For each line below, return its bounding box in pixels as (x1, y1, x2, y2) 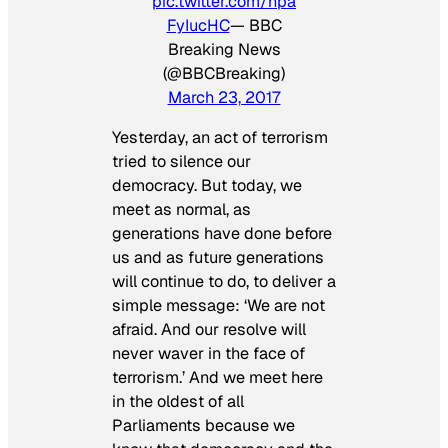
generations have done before (112, 223, 332, 245)
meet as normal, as (112, 199, 251, 221)
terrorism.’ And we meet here (112, 367, 323, 389)
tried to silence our (112, 151, 251, 173)
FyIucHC (166, 14, 230, 36)
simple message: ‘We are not (112, 295, 325, 317)
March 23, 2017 (167, 86, 281, 108)
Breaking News (167, 38, 281, 60)
